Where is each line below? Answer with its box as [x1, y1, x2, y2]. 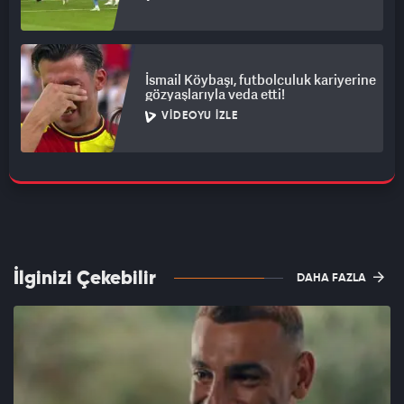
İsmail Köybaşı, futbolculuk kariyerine [145, 70, 376, 89]
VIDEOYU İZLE [161, 111, 238, 123]
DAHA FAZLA [297, 272, 369, 285]
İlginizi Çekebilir [14, 270, 156, 289]
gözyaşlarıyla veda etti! [145, 85, 285, 104]
